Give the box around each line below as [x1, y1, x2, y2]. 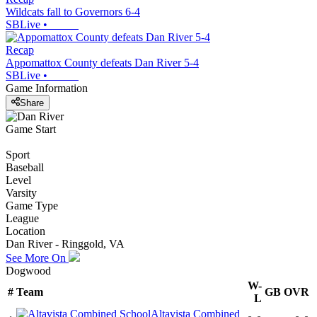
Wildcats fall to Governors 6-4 [6, 6, 140, 18]
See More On [6, 251, 69, 264]
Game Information [6, 82, 88, 95]
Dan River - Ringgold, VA [6, 237, 125, 250]
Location [6, 224, 45, 237]
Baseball [6, 161, 44, 173]
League [6, 212, 39, 224]
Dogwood [6, 264, 51, 277]
